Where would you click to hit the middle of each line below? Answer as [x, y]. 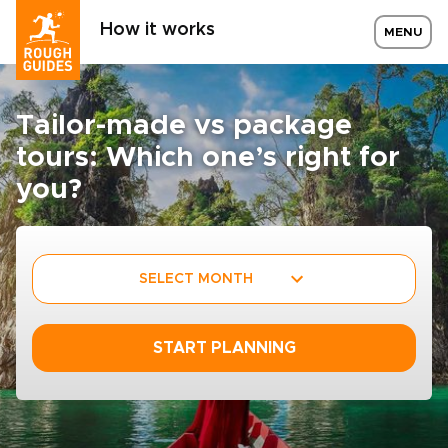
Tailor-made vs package [184, 126]
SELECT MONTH [196, 278]
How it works [157, 30]
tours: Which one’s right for [208, 158]
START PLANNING [224, 348]
